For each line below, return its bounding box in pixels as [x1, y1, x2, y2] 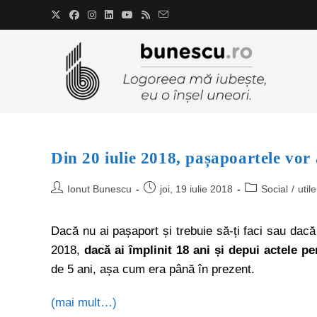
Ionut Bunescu [67, 183, 132, 195]
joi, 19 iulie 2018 [160, 183, 233, 195]
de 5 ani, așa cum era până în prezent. [51, 263, 255, 276]
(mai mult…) [51, 296, 117, 309]
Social [261, 183, 288, 195]
